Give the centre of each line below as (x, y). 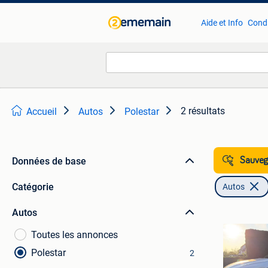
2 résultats (203, 111)
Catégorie (33, 187)
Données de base (49, 161)
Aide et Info (222, 23)
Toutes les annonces (74, 235)
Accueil (42, 112)
